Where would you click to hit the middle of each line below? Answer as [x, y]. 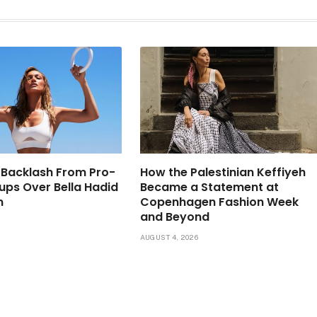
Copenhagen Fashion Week [219, 202]
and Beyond [174, 217]
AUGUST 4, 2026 [169, 237]
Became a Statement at [209, 188]
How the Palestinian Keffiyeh [223, 173]
